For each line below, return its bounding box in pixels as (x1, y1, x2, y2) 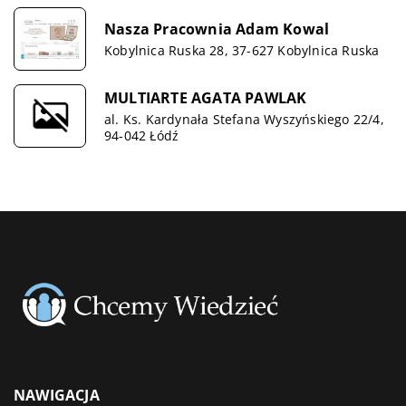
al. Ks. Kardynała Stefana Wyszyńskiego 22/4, (104, 110, 384, 128)
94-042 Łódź (104, 126, 179, 144)
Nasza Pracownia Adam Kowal (104, 18, 330, 39)
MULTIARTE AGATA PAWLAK (104, 87, 307, 108)
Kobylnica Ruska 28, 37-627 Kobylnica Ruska (104, 41, 380, 59)
